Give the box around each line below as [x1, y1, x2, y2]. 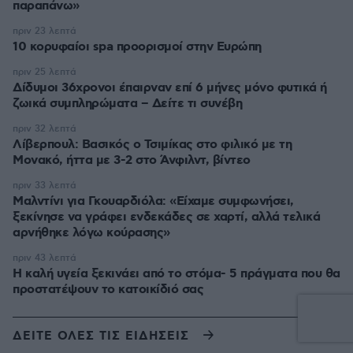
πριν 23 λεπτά [13, 25, 76, 37]
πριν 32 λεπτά [13, 123, 76, 135]
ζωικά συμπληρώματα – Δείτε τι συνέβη [13, 95, 242, 112]
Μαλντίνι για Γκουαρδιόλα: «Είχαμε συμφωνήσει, [13, 193, 294, 210]
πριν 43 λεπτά [13, 252, 76, 264]
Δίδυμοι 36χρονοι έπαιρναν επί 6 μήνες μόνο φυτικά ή [13, 80, 327, 96]
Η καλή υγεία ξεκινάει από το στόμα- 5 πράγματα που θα [13, 266, 340, 282]
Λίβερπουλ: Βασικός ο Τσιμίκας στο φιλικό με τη [13, 136, 292, 153]
